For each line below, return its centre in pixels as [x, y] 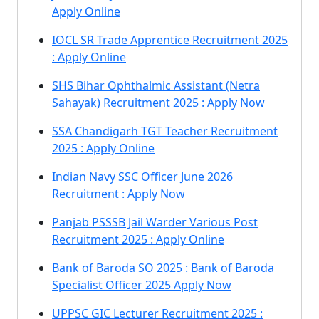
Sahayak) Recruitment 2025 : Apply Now [158, 103]
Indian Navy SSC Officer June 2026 [142, 177]
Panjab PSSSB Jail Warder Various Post [155, 222]
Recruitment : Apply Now [119, 194]
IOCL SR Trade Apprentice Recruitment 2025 [170, 40]
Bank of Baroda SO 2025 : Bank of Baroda [163, 268]
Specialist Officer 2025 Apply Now [142, 285]
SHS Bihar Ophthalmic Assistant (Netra [156, 85]
